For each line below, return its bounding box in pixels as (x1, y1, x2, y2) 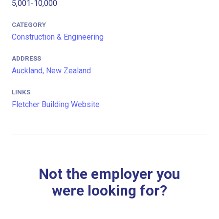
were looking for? (52, 182, 167, 199)
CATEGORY (12, 21, 46, 28)
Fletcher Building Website (12, 100, 100, 109)
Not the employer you (39, 166, 180, 183)
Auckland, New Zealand (12, 66, 91, 76)
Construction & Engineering (12, 32, 104, 42)
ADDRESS (12, 55, 41, 63)
